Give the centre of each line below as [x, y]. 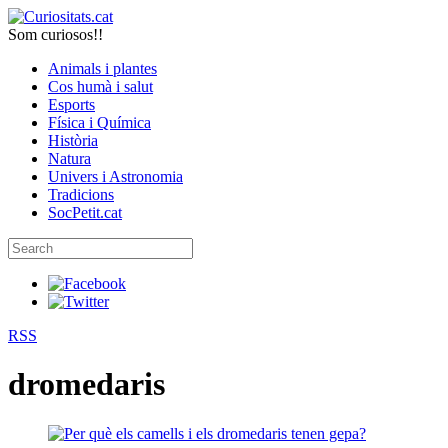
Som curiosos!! [55, 34]
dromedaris [86, 384]
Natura [69, 158]
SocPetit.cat [85, 212]
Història [73, 140]
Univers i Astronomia [115, 176]
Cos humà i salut [100, 86]
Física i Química [99, 122]
